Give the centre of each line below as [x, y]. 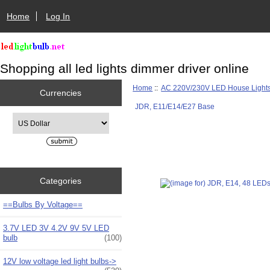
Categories [61, 181]
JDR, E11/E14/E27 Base [174, 106]
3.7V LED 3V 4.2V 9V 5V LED [56, 228]
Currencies [61, 93]
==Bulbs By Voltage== [43, 204]
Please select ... [37, 118]
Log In [58, 16]
